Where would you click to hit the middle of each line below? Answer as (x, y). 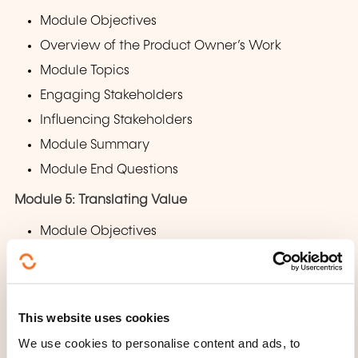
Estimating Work (91, 331)
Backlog (66, 306)
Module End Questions (109, 169)
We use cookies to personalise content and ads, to (159, 342)
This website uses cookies (94, 317)
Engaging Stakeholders (112, 95)
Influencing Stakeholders (117, 120)
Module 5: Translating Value (101, 201)
